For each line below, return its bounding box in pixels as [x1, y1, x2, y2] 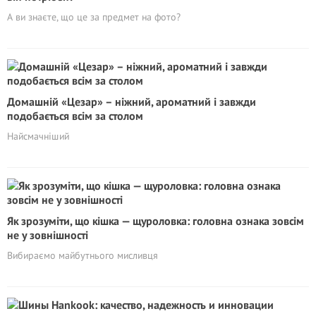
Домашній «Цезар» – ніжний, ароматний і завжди [7, 95, 256, 109]
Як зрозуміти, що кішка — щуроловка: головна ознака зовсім [7, 214, 304, 228]
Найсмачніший [7, 130, 69, 142]
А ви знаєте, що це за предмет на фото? [7, 11, 181, 23]
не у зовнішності [7, 228, 88, 242]
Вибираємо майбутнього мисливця [7, 249, 158, 262]
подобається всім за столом [7, 109, 143, 123]
